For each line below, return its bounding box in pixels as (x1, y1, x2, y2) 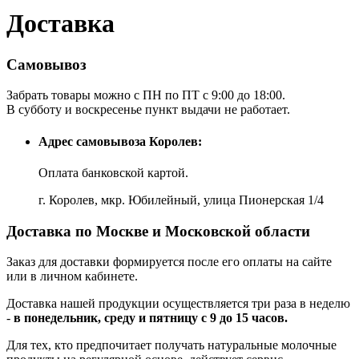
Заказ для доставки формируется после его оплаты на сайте (6, 255, 332, 269)
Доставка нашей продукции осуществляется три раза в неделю (6, 296, 350, 311)
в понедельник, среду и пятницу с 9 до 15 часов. (14, 311, 288, 325)
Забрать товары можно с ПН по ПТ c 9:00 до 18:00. (6, 88, 285, 103)
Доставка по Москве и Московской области (6, 222, 310, 240)
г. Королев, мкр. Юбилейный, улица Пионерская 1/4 (38, 193, 324, 207)
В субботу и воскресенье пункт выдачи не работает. (6, 103, 290, 117)
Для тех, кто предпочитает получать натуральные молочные (6, 338, 337, 353)
